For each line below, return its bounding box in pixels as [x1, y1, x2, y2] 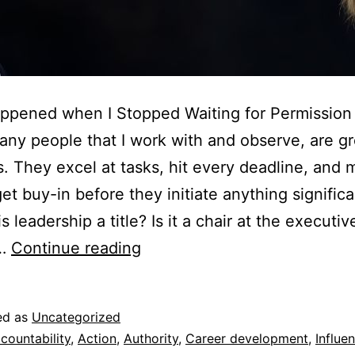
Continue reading [11, 239, 141, 258]
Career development [185, 330, 308, 347]
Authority [124, 330, 178, 347]
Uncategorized [32, 309, 120, 326]
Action [78, 330, 116, 347]
